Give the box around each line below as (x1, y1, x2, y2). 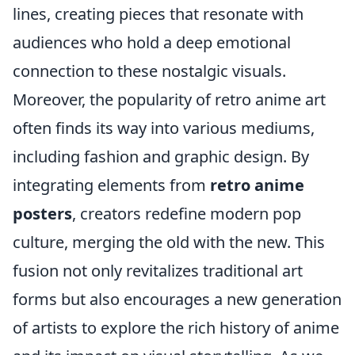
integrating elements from (13, 174, 210, 196)
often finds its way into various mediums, (13, 117, 315, 139)
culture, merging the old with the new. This (13, 231, 325, 253)
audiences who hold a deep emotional (13, 32, 291, 53)
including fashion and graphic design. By (13, 146, 309, 167)
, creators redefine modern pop (72, 203, 301, 224)
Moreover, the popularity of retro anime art (13, 89, 326, 110)
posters (13, 203, 72, 224)
